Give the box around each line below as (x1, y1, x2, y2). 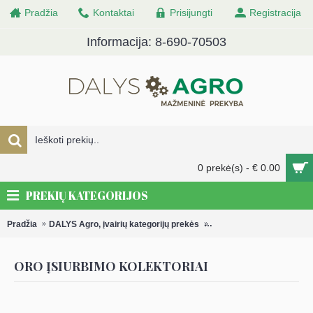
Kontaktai (93, 7, 134, 19)
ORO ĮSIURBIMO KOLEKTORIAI (14, 258, 208, 275)
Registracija (249, 7, 301, 19)
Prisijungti (170, 7, 212, 19)
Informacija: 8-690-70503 (87, 35, 226, 49)
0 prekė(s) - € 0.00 (198, 162, 280, 173)
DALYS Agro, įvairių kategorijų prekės (49, 219, 199, 229)
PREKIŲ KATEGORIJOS (26, 188, 148, 203)
